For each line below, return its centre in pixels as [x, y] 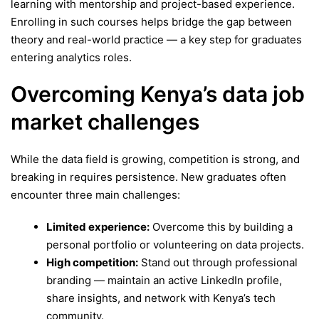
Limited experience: [98, 226]
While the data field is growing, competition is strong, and [155, 159]
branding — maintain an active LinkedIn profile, [164, 280]
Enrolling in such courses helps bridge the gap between [151, 22]
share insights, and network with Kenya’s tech [161, 298]
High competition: [92, 262]
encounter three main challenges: [95, 194]
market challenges [105, 121]
